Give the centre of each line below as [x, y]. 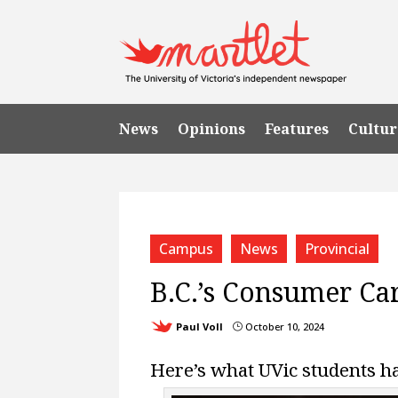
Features [297, 128]
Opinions [212, 128]
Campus [187, 248]
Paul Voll [200, 326]
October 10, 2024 [284, 326]
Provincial [338, 248]
